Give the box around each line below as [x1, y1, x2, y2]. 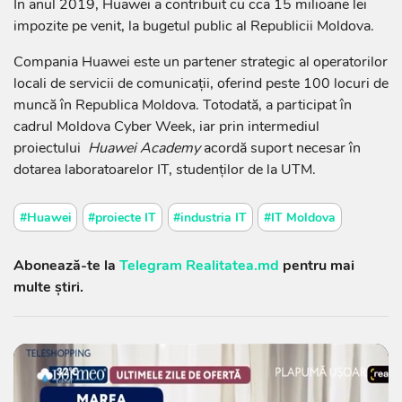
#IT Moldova [263, 208, 336, 226]
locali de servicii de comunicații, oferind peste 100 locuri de [13, 73, 389, 93]
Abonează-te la [13, 255, 119, 275]
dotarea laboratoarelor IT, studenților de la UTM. [13, 159, 316, 179]
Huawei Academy [88, 137, 204, 158]
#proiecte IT [88, 208, 157, 226]
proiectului [13, 137, 88, 158]
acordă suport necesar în [204, 137, 361, 158]
